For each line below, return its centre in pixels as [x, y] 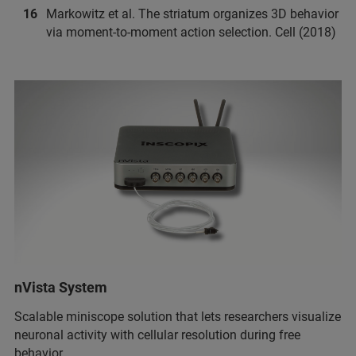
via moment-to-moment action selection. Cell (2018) [191, 33]
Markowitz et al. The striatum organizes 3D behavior [192, 14]
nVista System [61, 287]
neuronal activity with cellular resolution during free [157, 335]
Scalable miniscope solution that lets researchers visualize [178, 317]
